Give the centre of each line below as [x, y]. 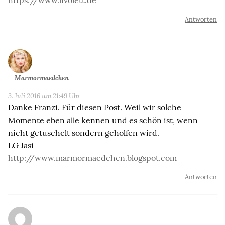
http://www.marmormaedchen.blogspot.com [92, 157]
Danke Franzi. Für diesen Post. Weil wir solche [95, 107]
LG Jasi [21, 145]
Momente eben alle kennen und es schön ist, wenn [103, 120]
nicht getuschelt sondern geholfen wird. [84, 132]
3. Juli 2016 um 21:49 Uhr [44, 96]
